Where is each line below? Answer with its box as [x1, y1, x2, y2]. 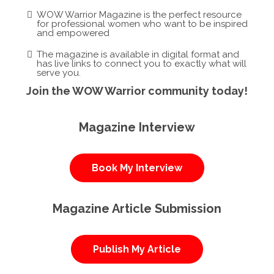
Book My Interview [92, 161, 182, 174]
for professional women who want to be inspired [37, 18, 248, 29]
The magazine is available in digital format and [37, 48, 239, 60]
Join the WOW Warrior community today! [26, 84, 248, 97]
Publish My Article [93, 243, 181, 255]
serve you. [37, 67, 81, 78]
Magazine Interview [79, 119, 195, 135]
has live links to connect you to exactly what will [37, 57, 246, 69]
